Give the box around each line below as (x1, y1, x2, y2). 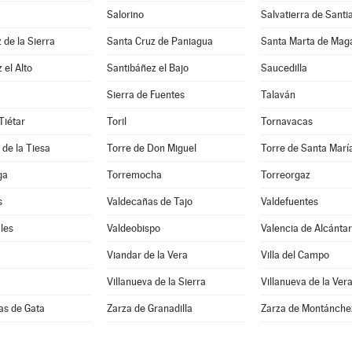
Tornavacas (260, 115, 313, 127)
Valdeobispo (106, 222, 160, 234)
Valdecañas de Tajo (106, 196, 192, 207)
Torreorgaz (260, 169, 310, 181)
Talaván (260, 89, 295, 101)
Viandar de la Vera (106, 249, 188, 261)
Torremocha (106, 169, 162, 181)
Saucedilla (260, 62, 307, 74)
